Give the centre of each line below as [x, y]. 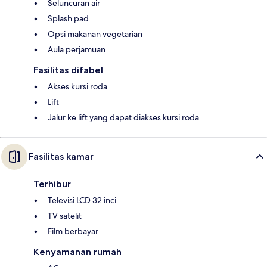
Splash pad [68, 19]
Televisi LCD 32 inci [82, 201]
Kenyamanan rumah [77, 252]
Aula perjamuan [77, 50]
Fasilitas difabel [68, 70]
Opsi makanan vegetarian [95, 34]
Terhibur [52, 184]
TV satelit [65, 216]
